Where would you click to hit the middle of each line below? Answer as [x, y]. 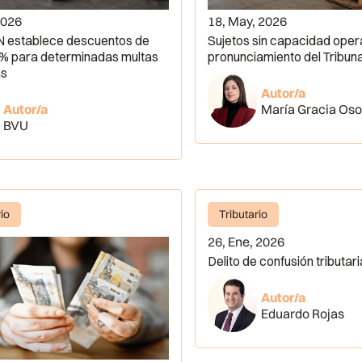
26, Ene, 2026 [246, 242]
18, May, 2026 [248, 21]
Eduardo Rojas [302, 314]
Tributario [244, 214]
